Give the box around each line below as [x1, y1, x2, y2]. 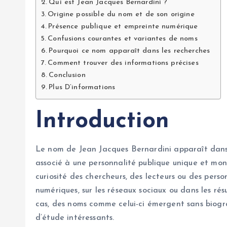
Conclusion [49, 71, 86, 79]
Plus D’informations [49, 83, 116, 91]
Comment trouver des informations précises [48, 59, 199, 67]
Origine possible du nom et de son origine [48, 10, 195, 18]
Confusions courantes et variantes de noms [48, 34, 198, 43]
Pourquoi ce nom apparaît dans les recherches [49, 47, 210, 55]
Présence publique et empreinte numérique [48, 22, 198, 30]
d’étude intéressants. [35, 213, 115, 222]
